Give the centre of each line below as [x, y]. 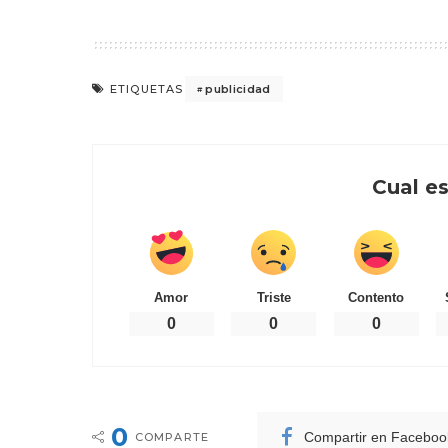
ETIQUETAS [147, 89]
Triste [273, 297]
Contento [376, 297]
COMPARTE [172, 437]
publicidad [238, 88]
